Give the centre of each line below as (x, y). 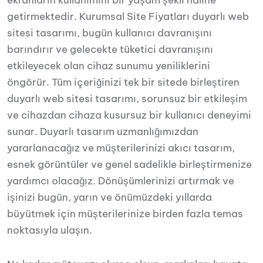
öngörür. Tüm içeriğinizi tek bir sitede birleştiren (123, 82)
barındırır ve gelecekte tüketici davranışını (110, 49)
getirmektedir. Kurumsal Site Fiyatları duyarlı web (128, 16)
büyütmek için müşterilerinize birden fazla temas (125, 214)
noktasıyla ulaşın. (50, 230)
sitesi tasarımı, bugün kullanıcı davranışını (109, 33)
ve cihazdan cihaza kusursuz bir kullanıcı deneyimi (129, 115)
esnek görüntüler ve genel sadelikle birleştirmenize (129, 164)
